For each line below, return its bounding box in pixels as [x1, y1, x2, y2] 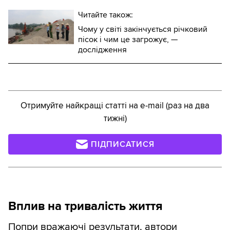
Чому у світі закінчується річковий [78, 24, 207, 35]
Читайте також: [78, 10, 133, 21]
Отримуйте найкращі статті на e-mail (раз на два [21, 100, 209, 111]
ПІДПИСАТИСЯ [91, 139, 155, 150]
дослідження [78, 45, 127, 55]
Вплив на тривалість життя [8, 199, 163, 214]
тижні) [103, 113, 127, 124]
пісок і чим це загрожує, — [78, 34, 178, 45]
